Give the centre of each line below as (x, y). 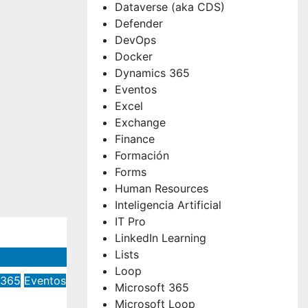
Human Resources (162, 188)
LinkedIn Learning (161, 238)
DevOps (135, 40)
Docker (134, 56)
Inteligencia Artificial (168, 205)
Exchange (140, 122)
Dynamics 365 (152, 73)
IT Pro (130, 221)
